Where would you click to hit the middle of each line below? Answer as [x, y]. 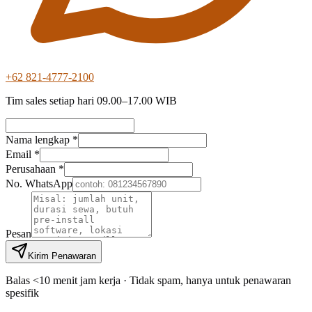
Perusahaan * [35, 169]
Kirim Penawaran [62, 256]
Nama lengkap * [42, 140]
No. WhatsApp [39, 184]
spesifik [22, 293]
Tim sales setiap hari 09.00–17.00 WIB [91, 101]
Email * [23, 155]
